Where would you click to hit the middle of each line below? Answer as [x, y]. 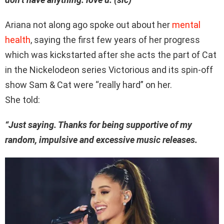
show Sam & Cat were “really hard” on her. [88, 85]
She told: [22, 100]
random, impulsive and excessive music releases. [101, 140]
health [18, 40]
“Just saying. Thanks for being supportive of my [98, 125]
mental [186, 25]
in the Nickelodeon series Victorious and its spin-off [109, 70]
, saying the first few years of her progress [115, 40]
